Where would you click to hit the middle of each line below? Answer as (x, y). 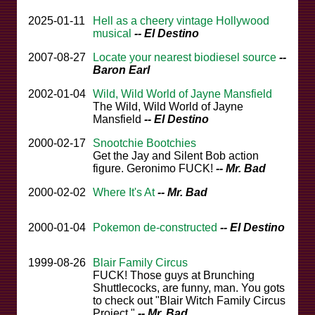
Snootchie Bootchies (144, 143)
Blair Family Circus (140, 263)
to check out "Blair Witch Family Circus (189, 301)
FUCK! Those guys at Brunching (174, 276)
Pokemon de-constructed (155, 228)
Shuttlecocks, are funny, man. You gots (189, 288)
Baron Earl (121, 70)
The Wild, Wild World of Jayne (168, 107)
